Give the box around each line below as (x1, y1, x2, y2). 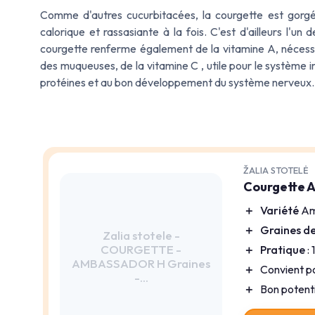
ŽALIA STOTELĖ (243, 165, 309, 176)
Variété (260, 203, 300, 218)
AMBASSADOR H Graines (72, 255, 211, 271)
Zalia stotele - (102, 227, 180, 243)
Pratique (260, 243, 306, 257)
